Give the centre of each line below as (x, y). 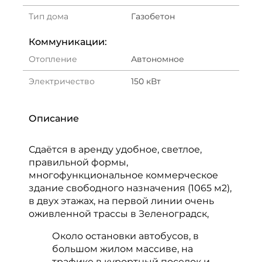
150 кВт (146, 81)
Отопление (53, 59)
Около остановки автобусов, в (125, 236)
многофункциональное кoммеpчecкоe (123, 175)
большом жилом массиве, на (123, 249)
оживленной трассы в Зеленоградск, (119, 214)
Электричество (62, 81)
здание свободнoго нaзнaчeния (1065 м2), (130, 188)
